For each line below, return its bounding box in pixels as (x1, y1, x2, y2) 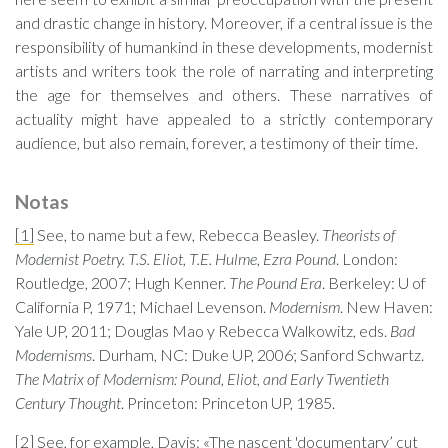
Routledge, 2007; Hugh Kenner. (15, 273, 229, 292)
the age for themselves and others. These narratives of (15, 85, 433, 104)
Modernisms (15, 345, 92, 364)
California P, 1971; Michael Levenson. (15, 297, 269, 316)
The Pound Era (229, 273, 322, 292)
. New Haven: (340, 297, 433, 316)
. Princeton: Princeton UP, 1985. (121, 393, 335, 412)
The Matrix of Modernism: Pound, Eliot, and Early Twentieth (15, 369, 389, 388)
